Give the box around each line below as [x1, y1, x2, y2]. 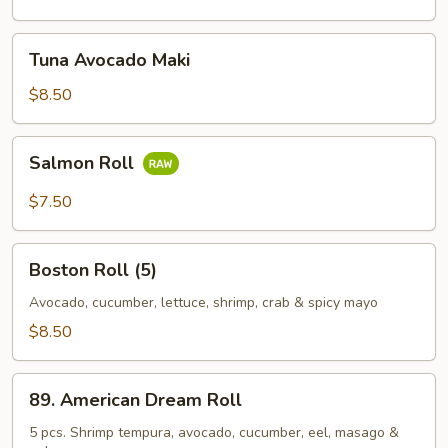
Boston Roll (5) [29, 258, 157, 282]
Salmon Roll [29, 151, 139, 176]
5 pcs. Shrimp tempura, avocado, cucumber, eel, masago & [29, 423, 399, 442]
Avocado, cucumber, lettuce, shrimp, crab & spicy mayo [29, 293, 378, 312]
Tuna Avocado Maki [29, 48, 190, 72]
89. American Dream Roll [29, 388, 242, 412]
